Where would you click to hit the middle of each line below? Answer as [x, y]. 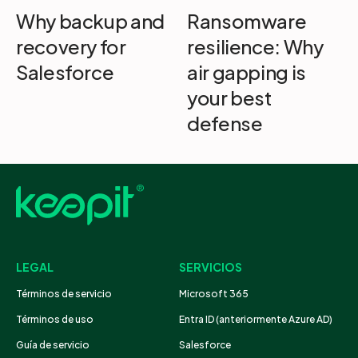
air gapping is [247, 72]
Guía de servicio [53, 345]
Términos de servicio [64, 294]
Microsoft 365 [214, 294]
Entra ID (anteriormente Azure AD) [257, 320]
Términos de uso [55, 320]
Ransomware [247, 20]
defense [225, 123]
